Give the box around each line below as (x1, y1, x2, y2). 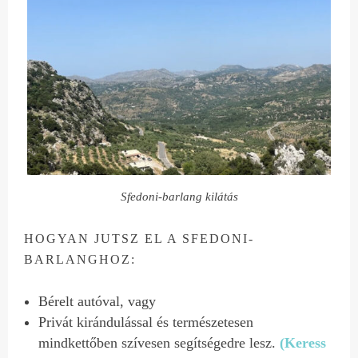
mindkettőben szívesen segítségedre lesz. (38, 335, 280, 352)
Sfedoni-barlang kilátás (120, 189, 238, 203)
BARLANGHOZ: (24, 252, 137, 266)
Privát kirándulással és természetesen (38, 314, 254, 331)
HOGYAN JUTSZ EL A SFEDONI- (24, 231, 255, 245)
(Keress (280, 335, 327, 352)
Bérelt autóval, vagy (38, 293, 157, 310)
